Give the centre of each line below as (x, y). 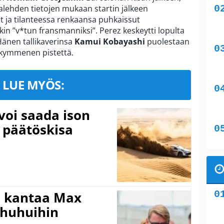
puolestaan (167, 41)
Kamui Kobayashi (110, 41)
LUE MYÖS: (33, 84)
